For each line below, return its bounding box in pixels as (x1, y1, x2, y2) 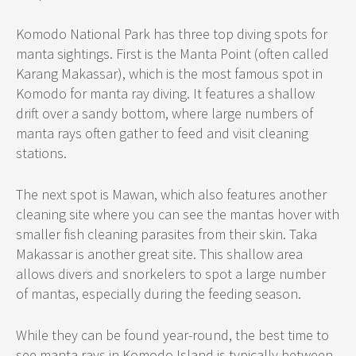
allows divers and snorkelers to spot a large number (16, 265, 326, 284)
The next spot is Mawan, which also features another (16, 185, 327, 204)
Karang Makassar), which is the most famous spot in (16, 64, 323, 83)
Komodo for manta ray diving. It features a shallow (16, 84, 315, 103)
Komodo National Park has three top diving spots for (16, 25, 327, 44)
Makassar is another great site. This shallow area (16, 245, 303, 264)
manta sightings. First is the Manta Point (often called (16, 44, 329, 64)
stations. (16, 144, 70, 163)
